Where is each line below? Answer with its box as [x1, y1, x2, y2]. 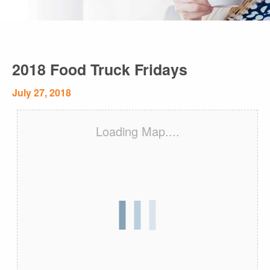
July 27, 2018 [12, 86, 71, 99]
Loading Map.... [95, 122, 180, 140]
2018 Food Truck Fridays [12, 58, 187, 80]
